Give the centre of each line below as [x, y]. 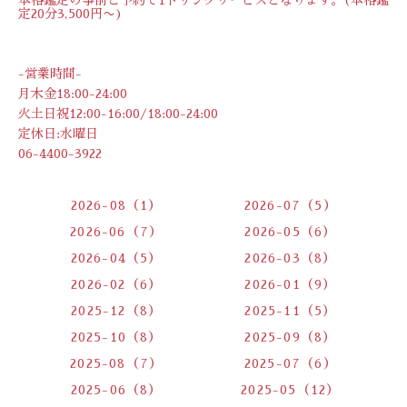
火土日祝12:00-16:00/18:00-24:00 [118, 113]
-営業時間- [50, 73]
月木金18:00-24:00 [73, 93]
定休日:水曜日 [58, 133]
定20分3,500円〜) [70, 13]
